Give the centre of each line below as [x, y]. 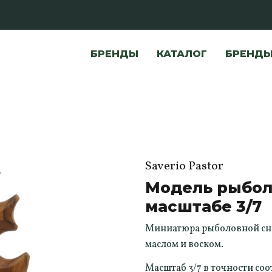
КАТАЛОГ [182, 53]
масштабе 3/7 [203, 206]
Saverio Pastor [184, 166]
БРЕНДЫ [114, 53]
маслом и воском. [184, 244]
